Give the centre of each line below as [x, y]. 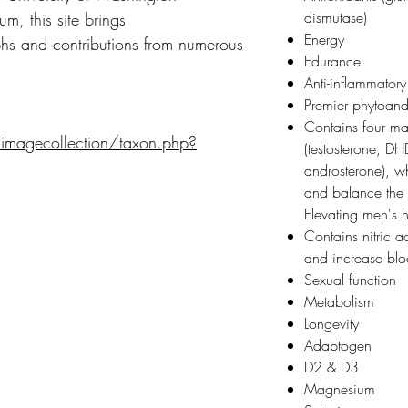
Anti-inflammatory [355, 82]
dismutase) [336, 17]
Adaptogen [338, 345]
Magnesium [340, 388]
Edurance [332, 61]
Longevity [331, 323]
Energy [324, 39]
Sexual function [350, 279]
